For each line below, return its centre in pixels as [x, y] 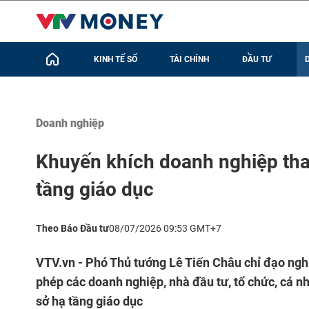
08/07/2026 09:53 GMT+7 [165, 228]
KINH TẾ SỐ [115, 59]
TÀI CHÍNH [190, 59]
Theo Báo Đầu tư [72, 228]
